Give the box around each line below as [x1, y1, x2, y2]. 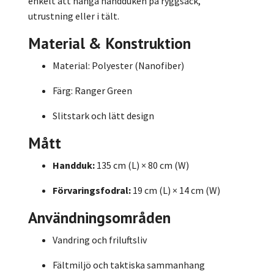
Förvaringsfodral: [53, 183, 131, 196]
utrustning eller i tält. [28, 9, 119, 22]
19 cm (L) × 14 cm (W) [131, 183, 220, 196]
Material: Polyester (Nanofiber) [53, 59, 184, 72]
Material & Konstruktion [28, 32, 191, 53]
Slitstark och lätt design [53, 109, 154, 122]
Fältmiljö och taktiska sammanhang [53, 258, 205, 271]
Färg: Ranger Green [53, 84, 132, 97]
